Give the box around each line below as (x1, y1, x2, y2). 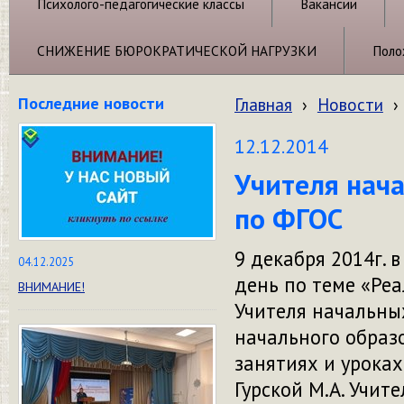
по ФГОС (234, 200, 343, 237)
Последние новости (18, 92, 164, 114)
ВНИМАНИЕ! (18, 279, 85, 295)
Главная (234, 94, 292, 115)
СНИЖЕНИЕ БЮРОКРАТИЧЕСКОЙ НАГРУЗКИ (37, 41, 317, 60)
